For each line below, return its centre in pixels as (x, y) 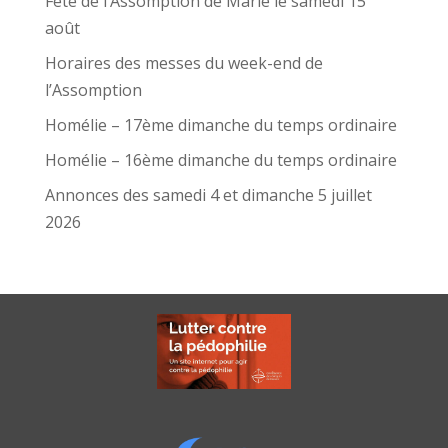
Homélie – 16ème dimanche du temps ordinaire (220, 160)
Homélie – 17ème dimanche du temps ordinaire (220, 125)
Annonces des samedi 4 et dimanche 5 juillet (208, 195)
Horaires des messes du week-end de (183, 63)
